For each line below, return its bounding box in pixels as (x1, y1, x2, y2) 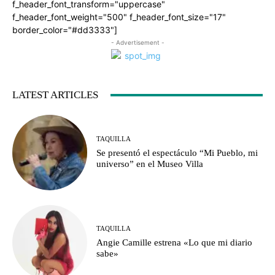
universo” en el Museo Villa (96, 158, 204, 169)
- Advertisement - (110, 39, 165, 47)
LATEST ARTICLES (12, 89, 98, 101)
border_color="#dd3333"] (12, 25, 117, 36)
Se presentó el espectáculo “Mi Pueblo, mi (96, 147, 258, 158)
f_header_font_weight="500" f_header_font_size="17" (12, 12, 226, 23)
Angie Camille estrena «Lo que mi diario (96, 238, 253, 248)
